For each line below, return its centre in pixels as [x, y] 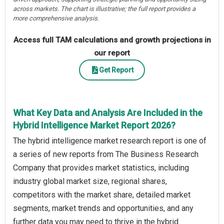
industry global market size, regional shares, [90, 181]
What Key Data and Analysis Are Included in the [108, 113]
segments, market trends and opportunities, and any [103, 208]
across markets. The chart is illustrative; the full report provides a [104, 9]
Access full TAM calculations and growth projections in [112, 40]
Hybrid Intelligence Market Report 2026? [94, 125]
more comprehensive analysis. [56, 18]
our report [112, 53]
